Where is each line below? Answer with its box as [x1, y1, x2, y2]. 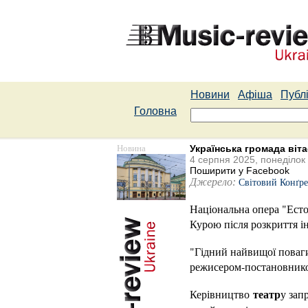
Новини [190, 89, 230, 100]
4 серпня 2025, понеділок [190, 154, 305, 165]
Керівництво [190, 287, 253, 301]
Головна [134, 105, 177, 117]
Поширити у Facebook [190, 165, 289, 176]
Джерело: [190, 176, 236, 188]
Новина [117, 143, 146, 153]
